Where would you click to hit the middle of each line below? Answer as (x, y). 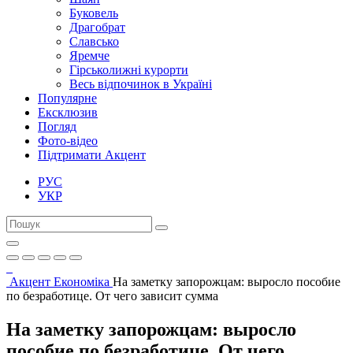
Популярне (67, 98)
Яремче (89, 56)
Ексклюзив (68, 112)
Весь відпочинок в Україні (141, 84)
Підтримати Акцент (92, 155)
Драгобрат (97, 27)
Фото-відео (68, 141)
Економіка (82, 282)
